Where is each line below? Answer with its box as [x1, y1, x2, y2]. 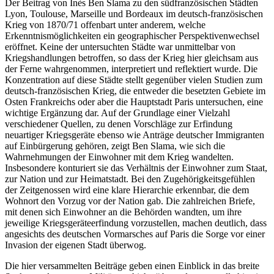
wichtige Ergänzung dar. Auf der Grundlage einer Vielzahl [5, 107, 230, 118]
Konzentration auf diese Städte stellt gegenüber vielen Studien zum [5, 74, 262, 85]
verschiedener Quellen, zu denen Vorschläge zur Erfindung [5, 118, 232, 129]
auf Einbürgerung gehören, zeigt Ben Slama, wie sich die [5, 140, 225, 151]
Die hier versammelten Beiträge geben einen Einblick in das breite [5, 260, 259, 271]
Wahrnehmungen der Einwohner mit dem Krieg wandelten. [5, 151, 234, 162]
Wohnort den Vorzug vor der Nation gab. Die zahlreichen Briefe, [5, 195, 255, 206]
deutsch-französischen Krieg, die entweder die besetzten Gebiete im [5, 85, 265, 96]
